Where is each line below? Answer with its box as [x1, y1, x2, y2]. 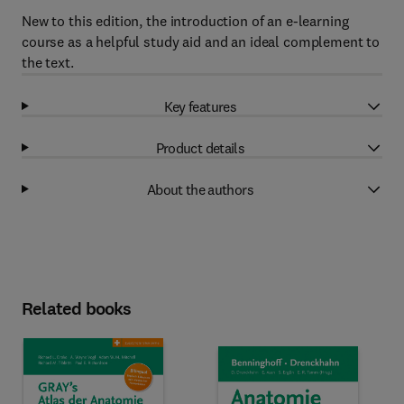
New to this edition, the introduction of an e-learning [22, 12, 349, 30]
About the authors [146, 179, 253, 198]
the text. [22, 53, 74, 71]
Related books [22, 297, 132, 321]
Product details [155, 138, 245, 157]
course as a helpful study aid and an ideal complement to [22, 32, 381, 50]
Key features [163, 96, 237, 115]
